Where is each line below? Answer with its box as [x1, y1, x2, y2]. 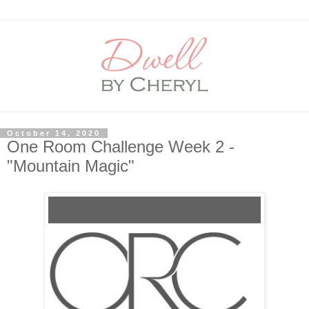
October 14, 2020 [7, 129, 101, 138]
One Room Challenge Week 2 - [7, 137, 235, 157]
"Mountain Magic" [7, 157, 134, 176]
